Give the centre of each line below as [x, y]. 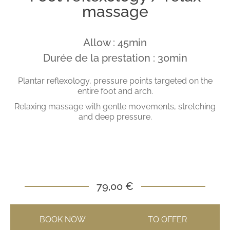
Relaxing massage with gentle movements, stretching [115, 106]
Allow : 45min [115, 42]
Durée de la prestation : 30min [115, 58]
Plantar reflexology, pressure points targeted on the [115, 81]
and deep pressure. [115, 117]
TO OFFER [167, 220]
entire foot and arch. [115, 91]
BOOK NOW [63, 220]
